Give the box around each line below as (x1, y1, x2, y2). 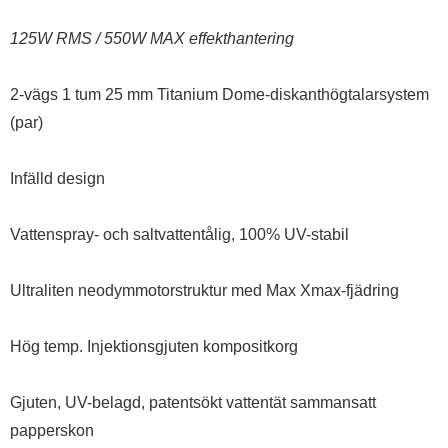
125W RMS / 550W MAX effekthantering (10, 30, 294, 47)
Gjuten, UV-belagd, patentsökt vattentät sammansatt (10, 394, 376, 411)
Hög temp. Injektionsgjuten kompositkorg (10, 338, 298, 355)
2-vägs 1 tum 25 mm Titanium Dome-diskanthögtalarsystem (10, 86, 429, 103)
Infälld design (10, 170, 105, 187)
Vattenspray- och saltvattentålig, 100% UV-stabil (10, 226, 349, 243)
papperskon (10, 422, 94, 439)
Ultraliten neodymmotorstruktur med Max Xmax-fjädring (10, 282, 399, 299)
